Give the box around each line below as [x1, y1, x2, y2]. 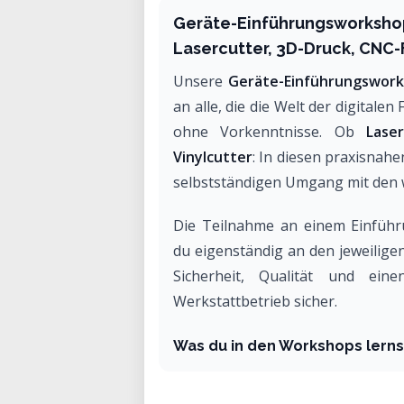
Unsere [173, 71, 228, 91]
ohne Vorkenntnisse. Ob [173, 122, 366, 142]
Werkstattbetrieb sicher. [173, 291, 337, 311]
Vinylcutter [173, 147, 252, 167]
